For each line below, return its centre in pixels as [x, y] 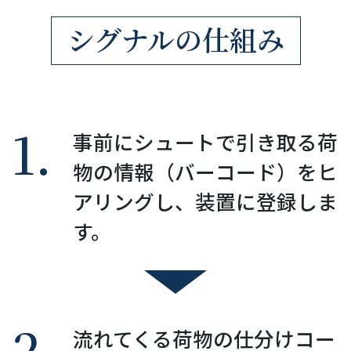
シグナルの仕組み [175, 39]
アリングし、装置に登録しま [205, 203]
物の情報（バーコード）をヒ [205, 173]
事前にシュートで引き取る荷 [205, 143]
